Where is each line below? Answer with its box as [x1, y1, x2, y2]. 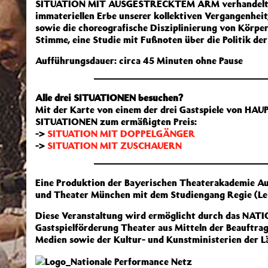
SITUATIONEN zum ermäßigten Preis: [35, 115, 197, 127]
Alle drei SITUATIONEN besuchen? [35, 92, 183, 103]
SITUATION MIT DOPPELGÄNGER [47, 127, 195, 139]
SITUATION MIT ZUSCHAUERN [47, 139, 182, 151]
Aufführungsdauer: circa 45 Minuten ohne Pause [35, 54, 243, 66]
